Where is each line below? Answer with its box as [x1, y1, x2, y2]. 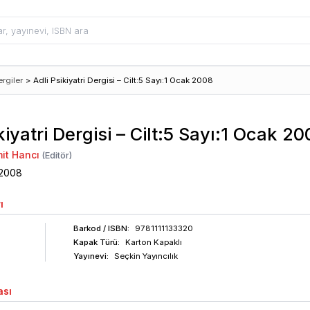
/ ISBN [100, 224, 127, 233]
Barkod [73, 224, 101, 233]
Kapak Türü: [73, 237, 120, 247]
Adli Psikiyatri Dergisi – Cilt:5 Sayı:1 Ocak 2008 [33, 75, 213, 85]
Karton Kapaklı [125, 237, 182, 247]
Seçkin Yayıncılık [113, 251, 178, 261]
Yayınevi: [73, 251, 109, 261]
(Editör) [39, 150, 72, 161]
